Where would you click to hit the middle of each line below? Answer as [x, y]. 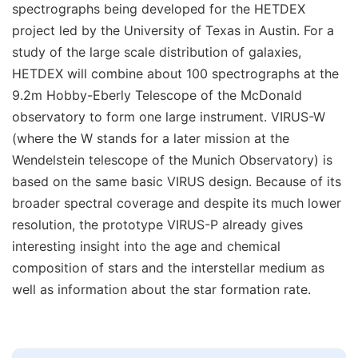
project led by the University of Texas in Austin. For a [173, 31]
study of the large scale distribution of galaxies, [157, 52]
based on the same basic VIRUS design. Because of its [177, 182]
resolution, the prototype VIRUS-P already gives [157, 225]
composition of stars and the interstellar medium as [168, 268]
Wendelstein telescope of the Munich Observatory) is [172, 160]
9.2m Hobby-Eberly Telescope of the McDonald [157, 95]
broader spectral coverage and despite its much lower [177, 203]
